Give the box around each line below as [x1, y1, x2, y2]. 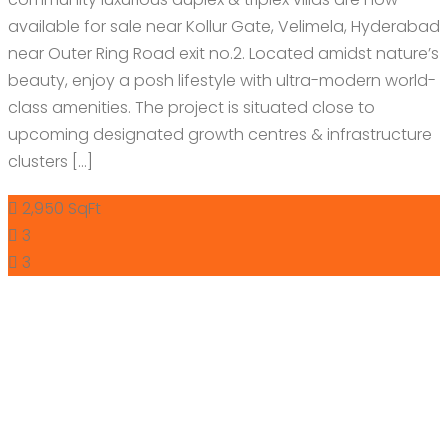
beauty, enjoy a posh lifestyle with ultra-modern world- [8, 68, 436, 92]
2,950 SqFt [22, 196, 101, 220]
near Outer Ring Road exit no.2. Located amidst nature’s [8, 41, 439, 65]
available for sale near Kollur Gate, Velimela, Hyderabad [8, 14, 440, 38]
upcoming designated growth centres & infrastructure [8, 122, 432, 146]
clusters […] [8, 149, 93, 173]
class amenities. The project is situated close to [8, 95, 375, 119]
